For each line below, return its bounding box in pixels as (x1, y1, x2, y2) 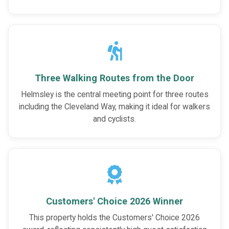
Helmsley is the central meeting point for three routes (20, 89, 209, 99)
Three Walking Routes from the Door (35, 72, 194, 83)
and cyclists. (93, 114, 136, 124)
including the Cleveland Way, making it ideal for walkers (19, 102, 210, 111)
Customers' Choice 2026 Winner (46, 195, 183, 207)
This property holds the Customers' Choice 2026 (29, 213, 200, 222)
